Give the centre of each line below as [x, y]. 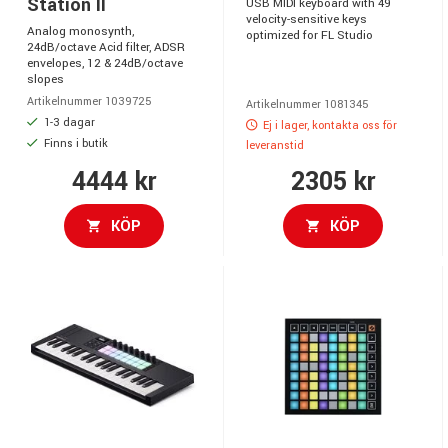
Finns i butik [74, 144]
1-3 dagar [68, 123]
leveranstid [275, 145]
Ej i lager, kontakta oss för [328, 126]
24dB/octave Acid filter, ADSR [106, 48]
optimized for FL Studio [309, 36]
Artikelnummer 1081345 [307, 105]
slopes [45, 80]
